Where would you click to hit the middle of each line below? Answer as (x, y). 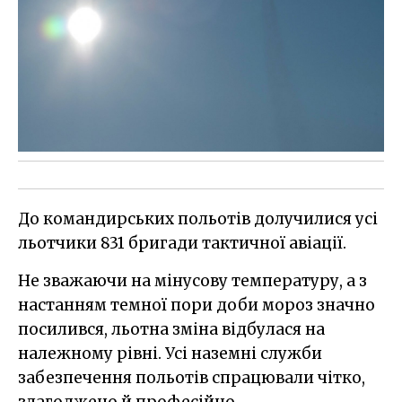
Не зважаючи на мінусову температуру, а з (192, 280)
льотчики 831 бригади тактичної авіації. (182, 243)
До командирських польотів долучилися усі (198, 218)
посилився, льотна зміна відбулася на (171, 329)
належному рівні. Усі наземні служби (170, 353)
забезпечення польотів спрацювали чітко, (192, 377)
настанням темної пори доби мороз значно (197, 305)
